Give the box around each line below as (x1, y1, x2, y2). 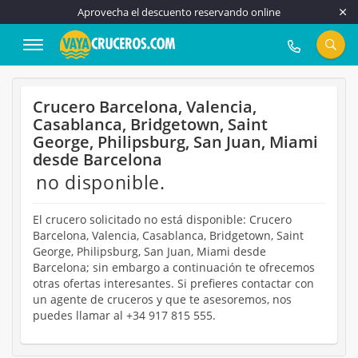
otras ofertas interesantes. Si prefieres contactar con (33, 276, 314, 291)
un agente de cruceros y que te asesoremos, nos (33, 292, 292, 307)
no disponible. (36, 169, 165, 195)
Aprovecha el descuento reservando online (78, 5, 280, 19)
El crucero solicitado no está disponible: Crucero (33, 212, 292, 227)
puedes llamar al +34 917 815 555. (33, 308, 216, 323)
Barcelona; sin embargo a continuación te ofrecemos (33, 260, 315, 275)
